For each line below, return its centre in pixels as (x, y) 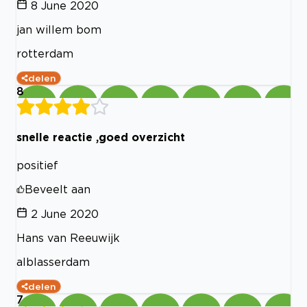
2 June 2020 (65, 213)
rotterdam (45, 54)
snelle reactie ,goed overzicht (101, 137)
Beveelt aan (58, 189)
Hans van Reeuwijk (68, 237)
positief (37, 165)
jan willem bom (59, 30)
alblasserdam (53, 261)
